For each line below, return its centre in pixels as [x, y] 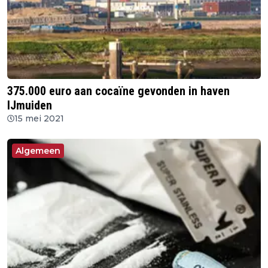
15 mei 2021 [39, 118]
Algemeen [38, 150]
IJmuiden [30, 105]
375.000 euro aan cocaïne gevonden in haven [118, 91]
